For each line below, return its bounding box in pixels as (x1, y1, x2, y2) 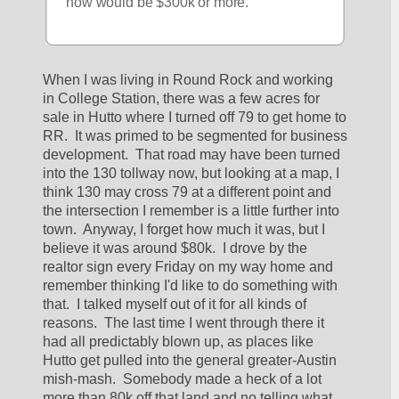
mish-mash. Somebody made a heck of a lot (43, 370, 322, 387)
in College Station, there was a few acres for (43, 90, 321, 106)
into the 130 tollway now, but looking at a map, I (43, 165, 340, 181)
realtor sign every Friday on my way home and (43, 258, 334, 274)
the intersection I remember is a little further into (43, 202, 340, 218)
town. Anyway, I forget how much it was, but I (43, 221, 326, 237)
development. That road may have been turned (43, 146, 341, 162)
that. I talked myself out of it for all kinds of (43, 296, 307, 312)
